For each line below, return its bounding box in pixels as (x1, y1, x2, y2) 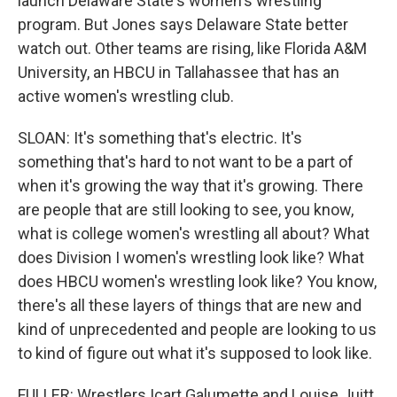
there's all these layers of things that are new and (18, 296, 362, 315)
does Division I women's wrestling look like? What (18, 248, 364, 267)
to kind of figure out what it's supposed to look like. (18, 344, 372, 362)
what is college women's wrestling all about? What (18, 224, 370, 243)
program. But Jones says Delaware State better (18, 15, 348, 34)
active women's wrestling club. (18, 87, 234, 105)
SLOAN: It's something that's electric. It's (18, 128, 302, 147)
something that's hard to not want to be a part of (18, 152, 354, 171)
